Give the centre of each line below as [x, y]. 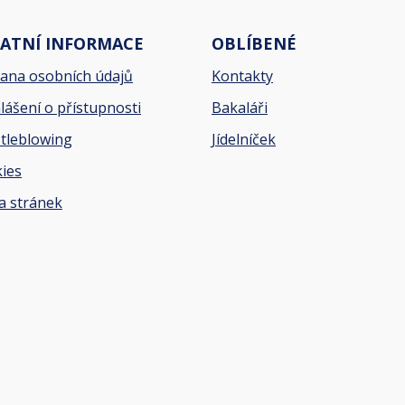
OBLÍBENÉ [254, 43]
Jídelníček [244, 139]
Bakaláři [240, 108]
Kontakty [242, 76]
